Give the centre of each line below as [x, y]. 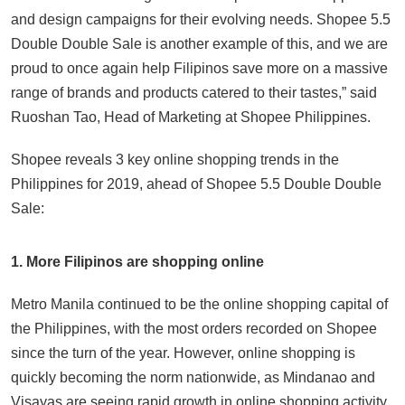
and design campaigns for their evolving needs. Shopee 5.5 [201, 20]
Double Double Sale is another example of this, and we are [199, 44]
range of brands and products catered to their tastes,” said [194, 93]
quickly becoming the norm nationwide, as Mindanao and [193, 378]
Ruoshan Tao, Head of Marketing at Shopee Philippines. [191, 118]
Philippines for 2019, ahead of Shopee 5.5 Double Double [196, 184]
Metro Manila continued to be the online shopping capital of [199, 305]
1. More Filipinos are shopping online [137, 262]
